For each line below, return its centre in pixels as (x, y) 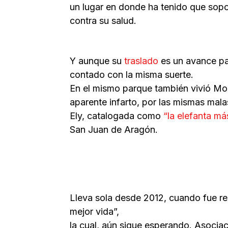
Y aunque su (97, 61)
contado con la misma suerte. (132, 74)
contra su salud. (103, 20)
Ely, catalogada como (117, 116)
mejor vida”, (94, 211)
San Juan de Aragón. (114, 129)
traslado (142, 61)
